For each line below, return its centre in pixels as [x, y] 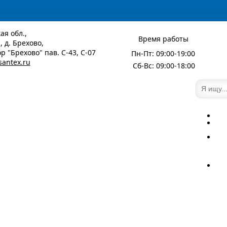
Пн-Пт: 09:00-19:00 [163, 53]
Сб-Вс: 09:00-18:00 [164, 65]
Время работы [163, 39]
